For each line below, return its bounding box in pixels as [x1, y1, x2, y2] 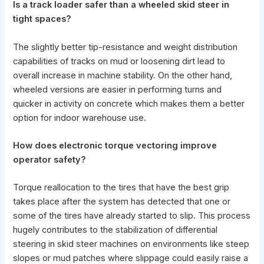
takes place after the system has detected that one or [13, 196, 231, 207]
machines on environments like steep [97, 239, 250, 250]
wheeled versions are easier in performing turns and [13, 84, 222, 95]
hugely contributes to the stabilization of [13, 225, 176, 236]
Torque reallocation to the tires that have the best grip [13, 182, 230, 193]
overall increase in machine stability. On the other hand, [13, 70, 233, 81]
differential [176, 225, 218, 236]
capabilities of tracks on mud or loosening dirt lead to [13, 55, 226, 67]
